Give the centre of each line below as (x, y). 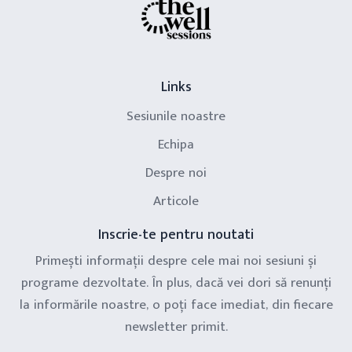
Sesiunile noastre (176, 116)
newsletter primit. (176, 327)
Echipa (176, 145)
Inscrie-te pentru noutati (176, 235)
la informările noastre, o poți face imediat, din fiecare (176, 305)
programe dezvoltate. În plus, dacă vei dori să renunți (176, 283)
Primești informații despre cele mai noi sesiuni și (176, 261)
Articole (176, 201)
